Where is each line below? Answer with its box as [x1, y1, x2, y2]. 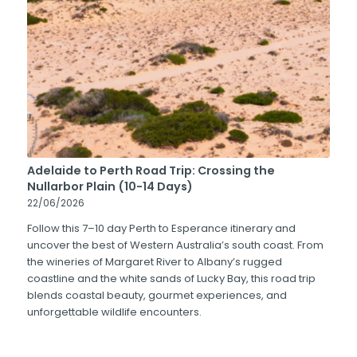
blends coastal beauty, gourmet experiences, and [26, 288, 287, 304]
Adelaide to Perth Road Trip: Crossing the [26, 163, 275, 179]
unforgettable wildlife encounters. [26, 304, 202, 320]
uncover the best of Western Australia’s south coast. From [26, 237, 324, 253]
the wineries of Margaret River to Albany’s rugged [26, 254, 282, 270]
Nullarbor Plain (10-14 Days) [26, 178, 193, 195]
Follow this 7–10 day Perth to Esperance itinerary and [26, 221, 296, 237]
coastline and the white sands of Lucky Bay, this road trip [26, 271, 316, 287]
